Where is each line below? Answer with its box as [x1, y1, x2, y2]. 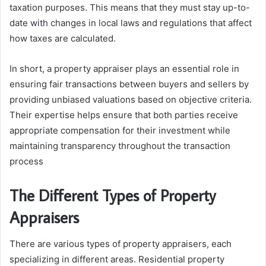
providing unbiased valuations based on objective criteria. [9, 94, 252, 106]
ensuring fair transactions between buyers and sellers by [9, 78, 249, 90]
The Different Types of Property [9, 185, 216, 206]
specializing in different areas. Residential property [9, 253, 224, 265]
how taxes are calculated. [9, 33, 116, 45]
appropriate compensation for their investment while [9, 125, 230, 137]
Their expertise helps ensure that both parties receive [9, 109, 238, 121]
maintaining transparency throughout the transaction [9, 140, 230, 152]
